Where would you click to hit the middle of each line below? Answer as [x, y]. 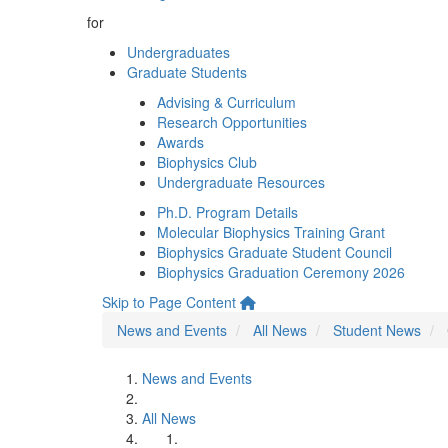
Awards [180, 142]
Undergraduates [178, 52]
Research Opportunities [232, 122]
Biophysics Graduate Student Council [274, 252]
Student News [377, 330]
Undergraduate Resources [241, 182]
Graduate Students [187, 72]
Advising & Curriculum [226, 102]
